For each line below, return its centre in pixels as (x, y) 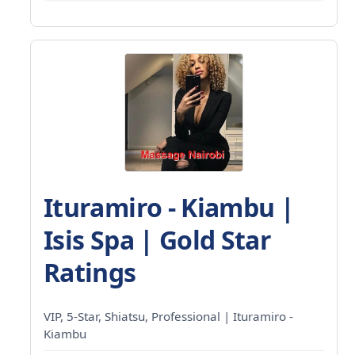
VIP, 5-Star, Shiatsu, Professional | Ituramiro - (168, 316)
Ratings (90, 272)
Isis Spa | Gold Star (158, 239)
